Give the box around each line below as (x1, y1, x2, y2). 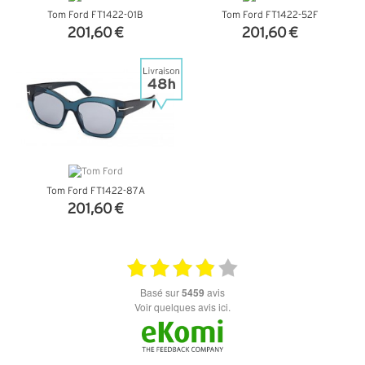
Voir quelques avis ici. (140, 299, 231, 314)
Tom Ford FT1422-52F (221, 10, 319, 20)
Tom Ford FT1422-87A (46, 186, 145, 196)
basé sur (147, 284, 182, 299)
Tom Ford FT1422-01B (47, 10, 143, 20)
